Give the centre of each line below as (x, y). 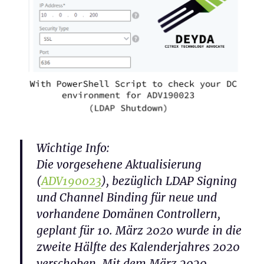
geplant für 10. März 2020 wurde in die (139, 231)
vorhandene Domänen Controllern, (129, 214)
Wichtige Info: (73, 148)
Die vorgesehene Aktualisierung (119, 165)
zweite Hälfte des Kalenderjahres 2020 (138, 247)
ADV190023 (72, 181)
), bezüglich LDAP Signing (169, 181)
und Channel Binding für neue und (127, 198)
